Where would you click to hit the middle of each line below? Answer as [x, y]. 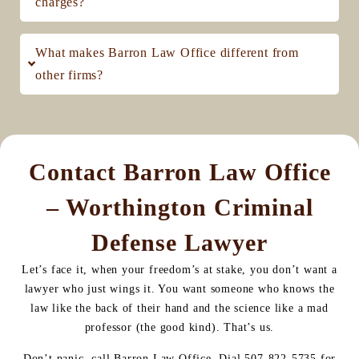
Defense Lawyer [179, 242]
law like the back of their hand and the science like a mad [179, 308]
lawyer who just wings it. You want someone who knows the [179, 288]
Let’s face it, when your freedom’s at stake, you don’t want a [179, 269]
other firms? [69, 75]
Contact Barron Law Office [179, 171]
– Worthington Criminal [179, 207]
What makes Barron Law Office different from [167, 52]
